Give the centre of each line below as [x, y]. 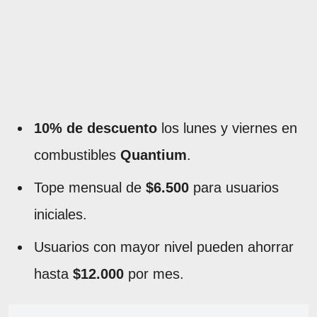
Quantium [154, 155]
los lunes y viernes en [227, 128]
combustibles [77, 155]
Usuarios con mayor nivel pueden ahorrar [164, 247]
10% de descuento [96, 128]
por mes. [154, 273]
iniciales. [60, 214]
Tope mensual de [90, 187]
